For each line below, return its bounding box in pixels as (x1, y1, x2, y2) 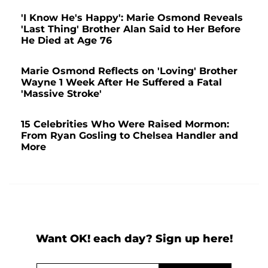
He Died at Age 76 (21, 34, 112, 46)
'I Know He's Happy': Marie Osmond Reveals (21, 11, 243, 23)
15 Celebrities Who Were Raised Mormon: (21, 118, 229, 130)
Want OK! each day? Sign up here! (35, 232, 233, 245)
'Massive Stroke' (21, 87, 102, 99)
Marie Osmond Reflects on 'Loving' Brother (21, 65, 237, 77)
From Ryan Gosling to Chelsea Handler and (21, 129, 238, 141)
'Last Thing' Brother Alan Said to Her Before (21, 23, 240, 35)
